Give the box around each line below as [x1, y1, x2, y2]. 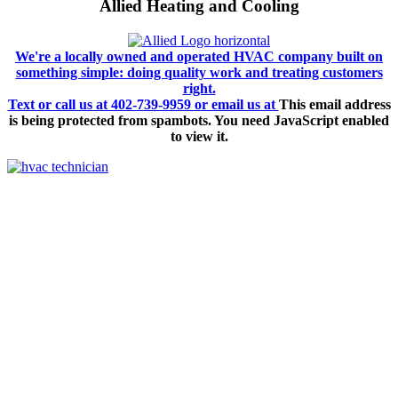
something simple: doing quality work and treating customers [15, 65, 383, 80]
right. [182, 81, 216, 96]
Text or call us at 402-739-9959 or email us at [7, 97, 279, 112]
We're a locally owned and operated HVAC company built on [15, 49, 383, 64]
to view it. [170, 129, 228, 144]
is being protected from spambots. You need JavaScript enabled [9, 113, 389, 128]
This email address [278, 97, 391, 112]
